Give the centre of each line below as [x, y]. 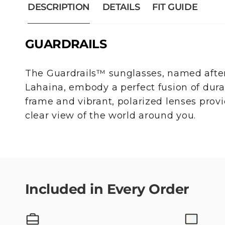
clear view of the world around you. [111, 116]
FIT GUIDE [175, 7]
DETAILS [121, 7]
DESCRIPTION [59, 7]
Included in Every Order [107, 189]
